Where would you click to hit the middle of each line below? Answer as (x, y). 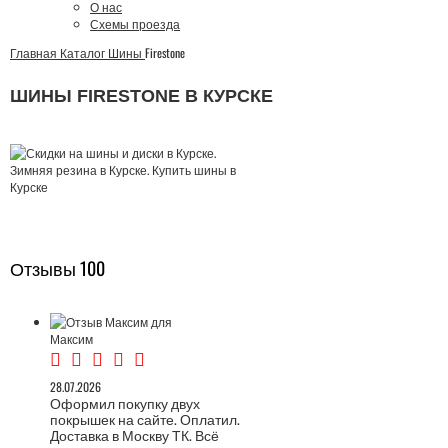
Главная (33, 52)
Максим (71, 338)
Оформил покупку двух (125, 402)
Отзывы (45, 268)
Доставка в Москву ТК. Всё (134, 434)
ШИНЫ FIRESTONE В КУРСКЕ (141, 96)
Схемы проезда (135, 23)
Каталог (82, 52)
